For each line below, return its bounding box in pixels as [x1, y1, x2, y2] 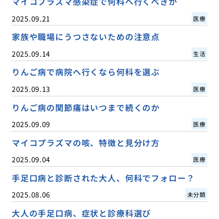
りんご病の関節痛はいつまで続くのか [11, 101, 160, 113]
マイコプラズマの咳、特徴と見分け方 [11, 136, 160, 149]
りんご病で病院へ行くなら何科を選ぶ [11, 66, 160, 78]
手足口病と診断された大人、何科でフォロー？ [11, 172, 195, 184]
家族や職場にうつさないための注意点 [11, 31, 160, 43]
